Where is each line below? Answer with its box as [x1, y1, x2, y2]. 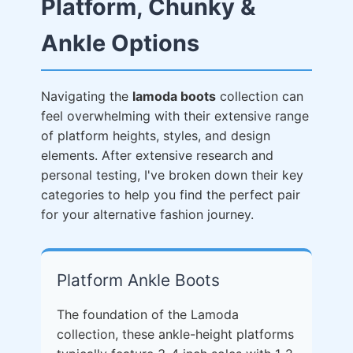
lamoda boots [132, 88, 216, 104]
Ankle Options [41, 29, 199, 57]
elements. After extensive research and [41, 147, 273, 163]
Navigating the [41, 88, 132, 104]
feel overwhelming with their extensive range [41, 108, 309, 124]
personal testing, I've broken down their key [41, 167, 303, 183]
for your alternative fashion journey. [41, 206, 254, 222]
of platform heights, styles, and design [41, 128, 270, 143]
